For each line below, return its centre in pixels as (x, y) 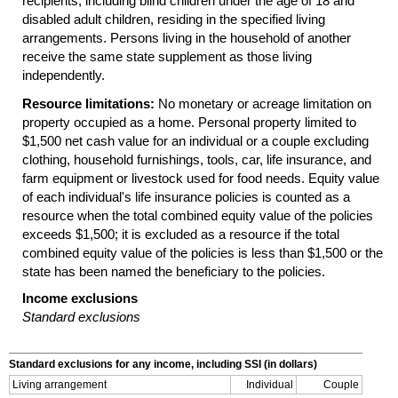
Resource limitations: (88, 104)
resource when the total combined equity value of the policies (198, 216)
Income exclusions (80, 298)
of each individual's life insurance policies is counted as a (186, 197)
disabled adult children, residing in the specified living (174, 20)
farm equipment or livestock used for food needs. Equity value (201, 179)
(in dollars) (289, 365)
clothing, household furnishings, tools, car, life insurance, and (197, 160)
